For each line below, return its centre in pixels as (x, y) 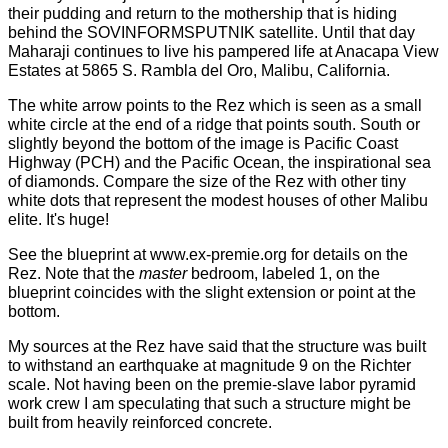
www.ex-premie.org (218, 254)
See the (37, 254)
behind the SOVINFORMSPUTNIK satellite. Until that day (211, 32)
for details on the (347, 254)
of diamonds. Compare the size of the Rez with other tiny (207, 181)
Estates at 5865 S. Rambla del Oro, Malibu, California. (199, 70)
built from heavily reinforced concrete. (140, 422)
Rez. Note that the (73, 273)
